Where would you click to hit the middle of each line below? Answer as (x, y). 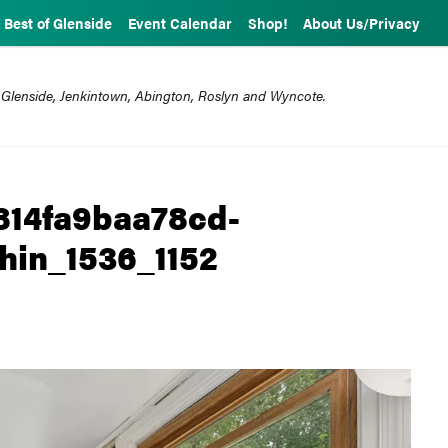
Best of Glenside (58, 23)
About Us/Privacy (361, 23)
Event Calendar (180, 23)
